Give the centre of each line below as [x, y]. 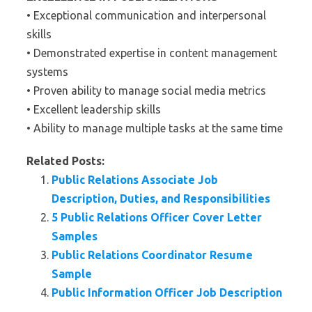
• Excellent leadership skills [94, 109]
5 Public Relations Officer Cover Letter [157, 217]
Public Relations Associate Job [135, 180]
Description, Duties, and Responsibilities [161, 198]
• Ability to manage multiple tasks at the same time [155, 128]
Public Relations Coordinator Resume [152, 255]
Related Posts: [65, 161]
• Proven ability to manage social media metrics [146, 91]
